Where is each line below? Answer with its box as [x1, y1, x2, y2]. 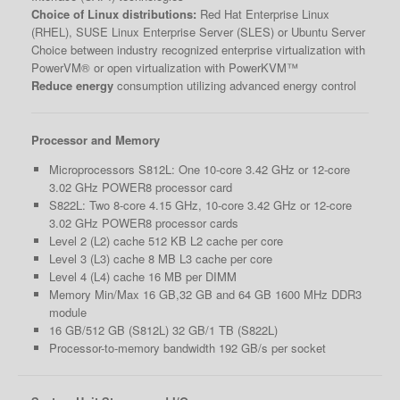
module [48, 303, 87, 321]
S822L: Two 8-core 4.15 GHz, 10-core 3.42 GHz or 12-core [48, 196, 352, 213]
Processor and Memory [31, 130, 160, 148]
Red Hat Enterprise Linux [196, 5, 329, 23]
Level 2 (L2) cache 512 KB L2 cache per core [48, 231, 283, 249]
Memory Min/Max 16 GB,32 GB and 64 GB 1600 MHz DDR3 [48, 285, 362, 303]
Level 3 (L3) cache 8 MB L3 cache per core [48, 249, 272, 267]
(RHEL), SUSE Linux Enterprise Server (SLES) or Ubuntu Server [31, 23, 365, 41]
